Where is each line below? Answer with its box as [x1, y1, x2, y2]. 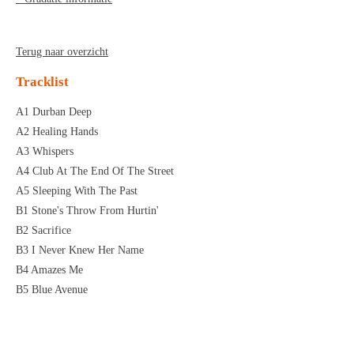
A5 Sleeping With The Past [16, 184, 137, 197]
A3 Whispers [16, 145, 73, 157]
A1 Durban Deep [16, 105, 92, 118]
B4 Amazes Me [16, 263, 83, 276]
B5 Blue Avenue [16, 283, 88, 296]
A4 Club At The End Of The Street [16, 164, 174, 177]
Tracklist [16, 73, 69, 89]
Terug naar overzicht [16, 45, 108, 58]
